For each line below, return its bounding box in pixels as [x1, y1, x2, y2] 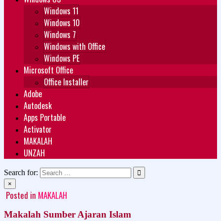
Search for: [4, 168, 38, 177]
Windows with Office [44, 40, 105, 52]
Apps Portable [24, 111, 66, 123]
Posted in [6, 189, 38, 201]
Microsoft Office [24, 64, 73, 76]
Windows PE [44, 52, 79, 64]
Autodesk [24, 100, 52, 111]
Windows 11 [44, 5, 78, 17]
